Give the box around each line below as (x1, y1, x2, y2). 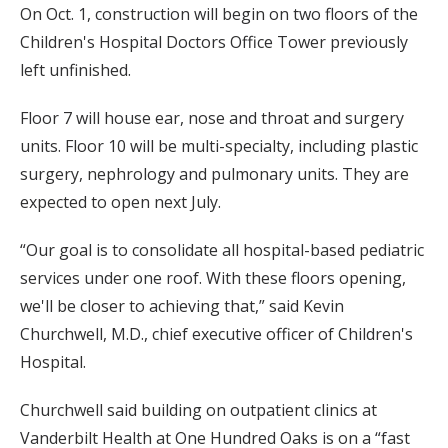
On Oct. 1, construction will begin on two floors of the (20, 2, 418, 25)
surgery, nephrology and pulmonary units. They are (20, 162, 409, 185)
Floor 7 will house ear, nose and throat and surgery (20, 106, 404, 129)
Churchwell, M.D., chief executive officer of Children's (20, 322, 413, 345)
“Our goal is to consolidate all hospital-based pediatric (20, 238, 424, 261)
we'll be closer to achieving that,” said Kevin (20, 294, 344, 317)
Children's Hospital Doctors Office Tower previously (20, 30, 408, 53)
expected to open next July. (20, 190, 221, 213)
